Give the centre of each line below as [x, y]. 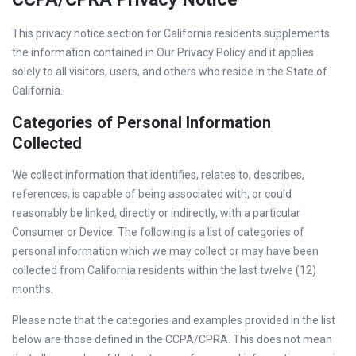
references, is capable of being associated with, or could [152, 194]
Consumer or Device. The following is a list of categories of [158, 232]
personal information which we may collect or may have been [165, 251]
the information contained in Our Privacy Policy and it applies [163, 52]
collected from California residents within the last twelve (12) [164, 270]
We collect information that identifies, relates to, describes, [158, 175]
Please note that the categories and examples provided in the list [174, 320]
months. [33, 289]
